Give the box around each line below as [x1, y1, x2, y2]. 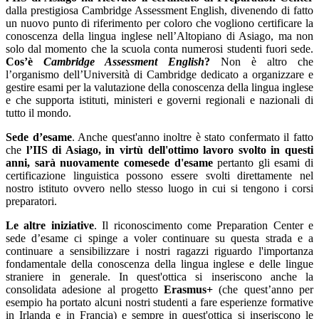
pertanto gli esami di [212, 157, 313, 169]
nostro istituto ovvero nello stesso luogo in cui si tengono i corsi [6, 182, 313, 195]
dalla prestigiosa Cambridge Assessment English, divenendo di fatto [6, 4, 313, 17]
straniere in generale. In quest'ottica [6, 271, 187, 283]
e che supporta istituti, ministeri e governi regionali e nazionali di [6, 94, 313, 107]
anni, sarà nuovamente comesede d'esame [6, 157, 213, 169]
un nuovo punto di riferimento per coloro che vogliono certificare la [6, 17, 313, 30]
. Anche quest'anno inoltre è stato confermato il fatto [71, 131, 314, 144]
